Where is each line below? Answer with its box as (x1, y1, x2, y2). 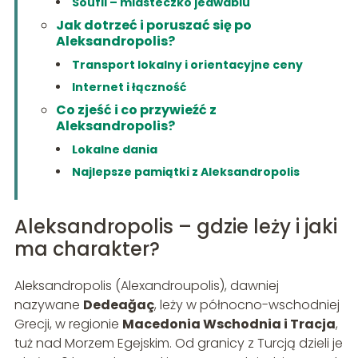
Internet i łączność (71, 78, 186, 95)
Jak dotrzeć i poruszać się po (55, 15, 252, 34)
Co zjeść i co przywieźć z (55, 100, 217, 119)
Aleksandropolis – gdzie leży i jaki (14, 213, 337, 240)
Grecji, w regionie (14, 314, 122, 333)
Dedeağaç (82, 295, 154, 314)
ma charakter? (14, 235, 160, 262)
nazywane (14, 295, 83, 314)
